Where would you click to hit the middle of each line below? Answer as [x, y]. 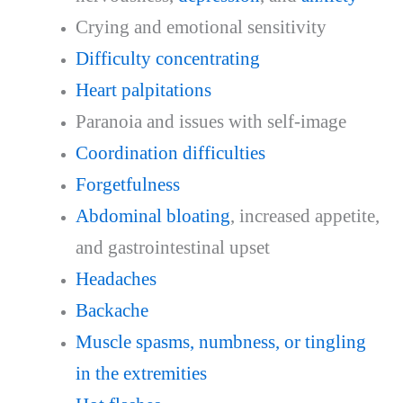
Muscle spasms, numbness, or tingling [220, 341]
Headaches [116, 278]
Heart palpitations [143, 90]
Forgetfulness [127, 184]
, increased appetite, [304, 215]
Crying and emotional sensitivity [201, 27]
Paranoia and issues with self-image [210, 121]
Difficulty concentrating [167, 58]
